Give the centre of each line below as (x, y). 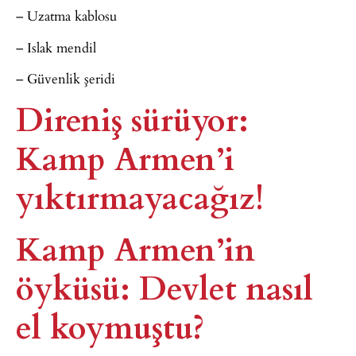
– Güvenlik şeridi (66, 78)
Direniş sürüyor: (132, 118)
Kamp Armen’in (135, 248)
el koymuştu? (110, 326)
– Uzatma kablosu (66, 16)
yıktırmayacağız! (140, 196)
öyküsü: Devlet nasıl (164, 287)
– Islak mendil (56, 47)
